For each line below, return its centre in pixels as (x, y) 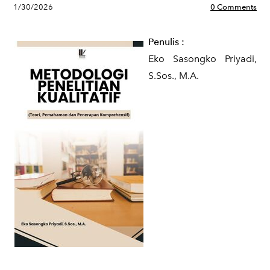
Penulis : (166, 42)
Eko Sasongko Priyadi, (202, 59)
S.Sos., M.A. (174, 76)
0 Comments (234, 7)
